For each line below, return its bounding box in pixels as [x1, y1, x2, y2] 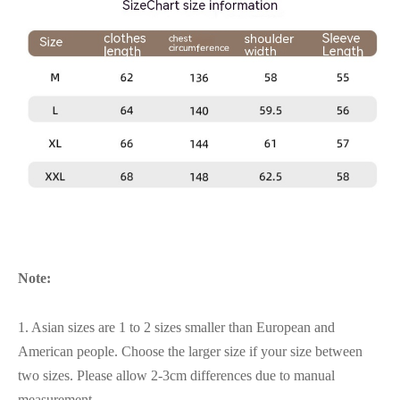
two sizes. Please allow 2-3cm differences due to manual [18, 368, 335, 384]
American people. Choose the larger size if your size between [18, 344, 362, 360]
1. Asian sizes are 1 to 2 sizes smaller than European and [18, 320, 335, 336]
